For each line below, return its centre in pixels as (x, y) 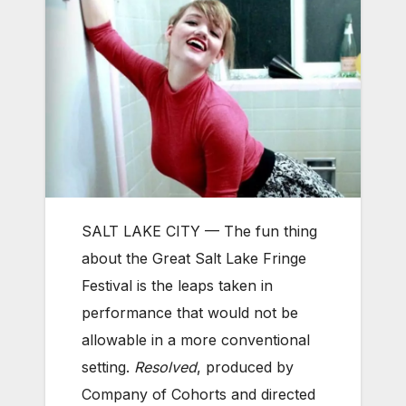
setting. (108, 367)
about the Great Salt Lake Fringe (194, 259)
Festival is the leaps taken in (177, 286)
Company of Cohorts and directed (198, 395)
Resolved (165, 367)
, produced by (245, 367)
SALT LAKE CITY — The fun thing (199, 232)
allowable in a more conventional (196, 340)
